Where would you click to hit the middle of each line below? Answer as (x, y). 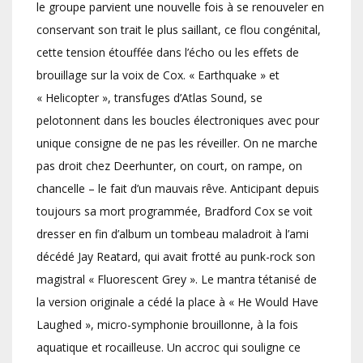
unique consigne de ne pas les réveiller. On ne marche (177, 143)
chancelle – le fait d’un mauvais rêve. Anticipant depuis (178, 189)
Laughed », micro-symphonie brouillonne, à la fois (167, 325)
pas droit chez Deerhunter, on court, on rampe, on (169, 166)
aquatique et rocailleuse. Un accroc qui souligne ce (169, 348)
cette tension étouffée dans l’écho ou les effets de (168, 53)
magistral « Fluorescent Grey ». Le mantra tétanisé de (177, 280)
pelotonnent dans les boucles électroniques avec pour (178, 121)
